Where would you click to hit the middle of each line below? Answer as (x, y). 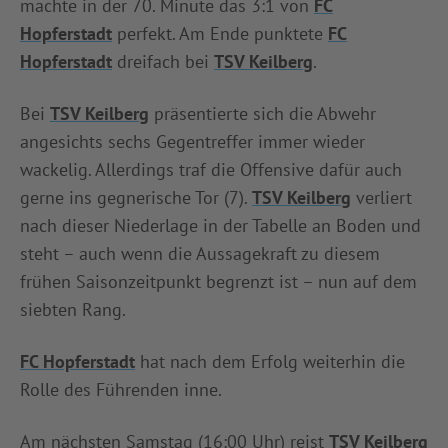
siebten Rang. (73, 309)
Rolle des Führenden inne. (121, 389)
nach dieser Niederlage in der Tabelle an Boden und (220, 225)
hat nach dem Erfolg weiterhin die (270, 361)
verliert (381, 197)
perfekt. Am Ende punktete (220, 33)
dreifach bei (163, 61)
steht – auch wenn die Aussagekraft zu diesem (200, 253)
